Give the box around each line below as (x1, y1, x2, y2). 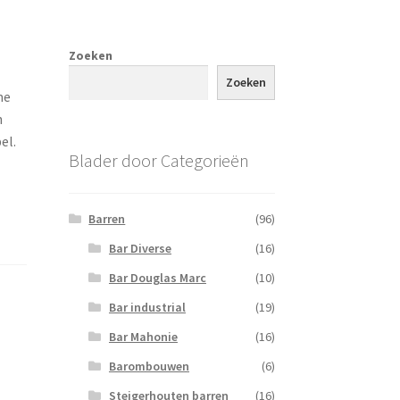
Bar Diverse (108, 240, 171, 257)
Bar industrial (108, 299, 186, 316)
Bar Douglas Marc (108, 270, 206, 287)
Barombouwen (108, 358, 189, 375)
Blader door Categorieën (68, 148, 249, 171)
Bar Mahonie (108, 329, 178, 346)
